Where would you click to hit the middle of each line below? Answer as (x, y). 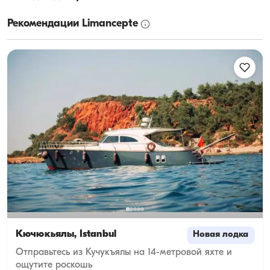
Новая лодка (221, 234)
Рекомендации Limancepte (73, 24)
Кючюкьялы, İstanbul (66, 235)
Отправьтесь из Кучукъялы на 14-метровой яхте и (124, 253)
